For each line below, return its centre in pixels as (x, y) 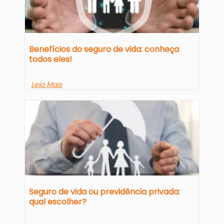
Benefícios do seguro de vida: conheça (104, 49)
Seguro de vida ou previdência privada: (105, 192)
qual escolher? (58, 202)
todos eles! (51, 59)
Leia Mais (47, 85)
